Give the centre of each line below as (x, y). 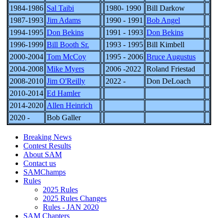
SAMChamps (45, 172)
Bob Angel (163, 20)
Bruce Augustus (171, 57)
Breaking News (47, 137)
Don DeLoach (169, 81)
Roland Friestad (171, 69)
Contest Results (47, 146)
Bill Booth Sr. (68, 45)
